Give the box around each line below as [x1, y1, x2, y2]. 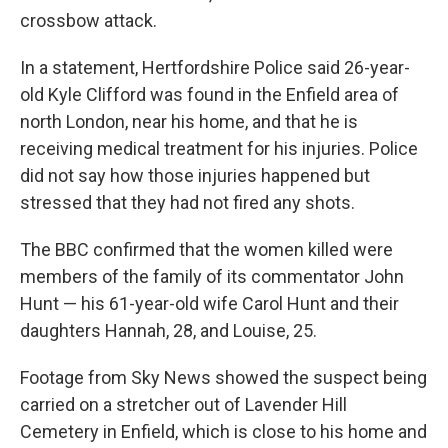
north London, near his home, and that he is [20, 111, 358, 132]
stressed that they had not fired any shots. [20, 192, 355, 213]
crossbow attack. [20, 10, 157, 31]
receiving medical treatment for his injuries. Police [20, 138, 418, 159]
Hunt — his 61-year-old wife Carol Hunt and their [20, 293, 399, 314]
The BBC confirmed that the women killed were [20, 239, 393, 260]
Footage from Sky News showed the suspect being [20, 367, 427, 388]
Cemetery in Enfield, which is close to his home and [20, 421, 427, 442]
